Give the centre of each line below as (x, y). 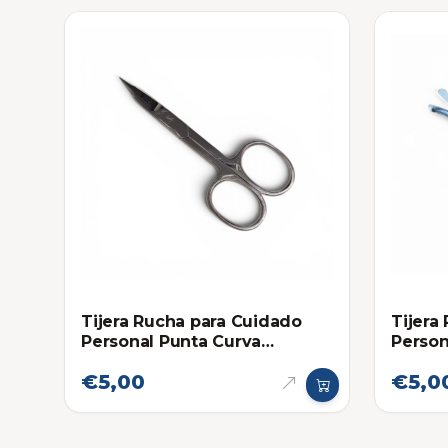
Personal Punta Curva (171, 341)
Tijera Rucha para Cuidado (191, 321)
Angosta (116, 361)
